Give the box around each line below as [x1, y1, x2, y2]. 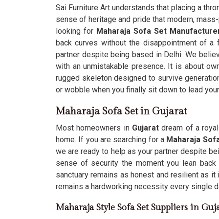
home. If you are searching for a [56, 135, 167, 144]
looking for [56, 26, 97, 36]
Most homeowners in [56, 123, 132, 132]
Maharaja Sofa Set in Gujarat [56, 106, 187, 117]
